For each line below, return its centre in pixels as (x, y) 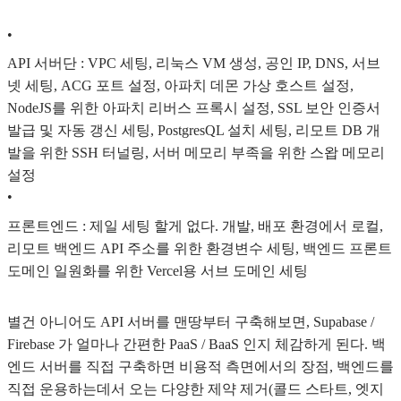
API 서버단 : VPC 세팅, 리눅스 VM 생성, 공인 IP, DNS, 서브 (194, 64)
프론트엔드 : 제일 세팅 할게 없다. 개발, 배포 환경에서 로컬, (195, 226)
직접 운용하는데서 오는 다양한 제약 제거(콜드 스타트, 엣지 (196, 388)
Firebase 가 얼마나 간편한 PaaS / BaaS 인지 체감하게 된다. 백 (196, 344)
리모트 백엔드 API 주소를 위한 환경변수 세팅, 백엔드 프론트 (200, 248)
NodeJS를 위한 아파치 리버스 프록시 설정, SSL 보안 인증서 (194, 108)
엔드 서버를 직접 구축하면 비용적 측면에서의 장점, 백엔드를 (200, 366)
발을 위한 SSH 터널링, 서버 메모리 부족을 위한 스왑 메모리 (196, 153)
